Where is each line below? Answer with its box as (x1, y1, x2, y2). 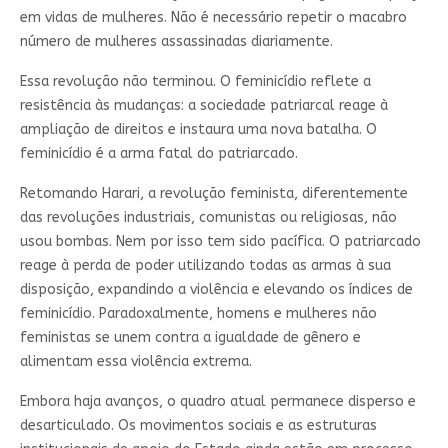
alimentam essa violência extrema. (19, 352, 252, 370)
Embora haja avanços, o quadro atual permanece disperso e (19, 392, 416, 410)
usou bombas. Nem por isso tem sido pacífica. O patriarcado (19, 232, 421, 250)
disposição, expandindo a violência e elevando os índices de (19, 280, 413, 298)
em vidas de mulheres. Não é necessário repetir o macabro (19, 8, 407, 26)
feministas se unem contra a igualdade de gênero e (19, 328, 361, 346)
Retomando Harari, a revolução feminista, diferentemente (19, 184, 408, 202)
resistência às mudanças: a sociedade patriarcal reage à (19, 96, 388, 114)
